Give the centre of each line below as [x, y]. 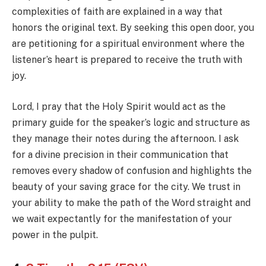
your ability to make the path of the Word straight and [131, 202]
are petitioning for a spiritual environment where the [128, 44]
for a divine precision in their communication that [120, 154]
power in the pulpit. [55, 235]
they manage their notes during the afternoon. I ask [125, 138]
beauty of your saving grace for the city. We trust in [126, 186]
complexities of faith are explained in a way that [117, 12]
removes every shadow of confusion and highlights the [132, 170]
